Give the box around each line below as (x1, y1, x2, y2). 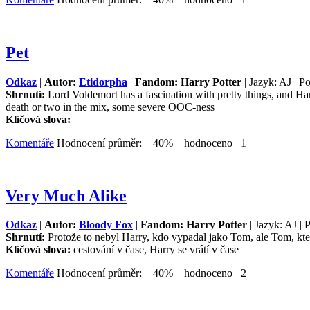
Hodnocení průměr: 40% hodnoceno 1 (54, 136, 246, 149)
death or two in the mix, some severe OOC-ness (6, 100, 215, 113)
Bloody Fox (79, 219, 133, 231)
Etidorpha (79, 75, 127, 88)
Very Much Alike (6, 186, 127, 205)
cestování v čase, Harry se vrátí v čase (73, 244, 239, 256)
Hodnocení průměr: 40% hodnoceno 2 (54, 267, 246, 280)
